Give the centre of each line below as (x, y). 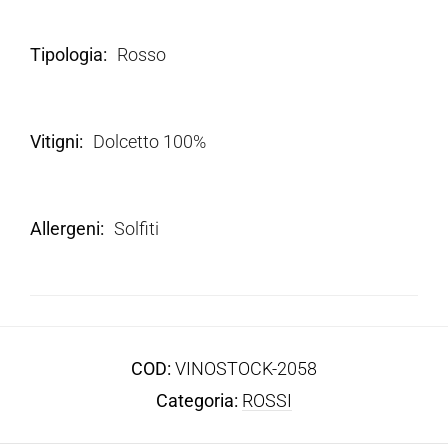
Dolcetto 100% (149, 141)
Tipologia (66, 54)
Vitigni (54, 141)
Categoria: (199, 400)
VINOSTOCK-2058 (246, 368)
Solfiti (136, 228)
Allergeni (65, 228)
